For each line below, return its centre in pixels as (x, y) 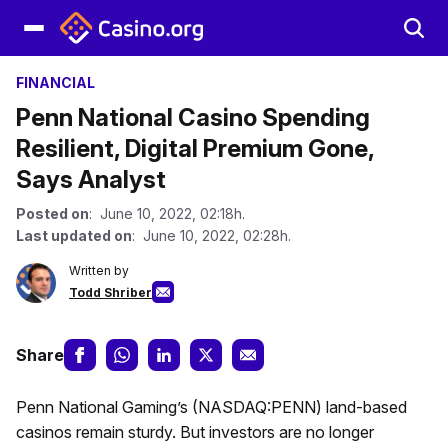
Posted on (52, 213)
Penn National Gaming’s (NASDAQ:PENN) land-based (211, 407)
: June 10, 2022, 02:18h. (167, 213)
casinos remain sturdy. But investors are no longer (195, 432)
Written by (99, 270)
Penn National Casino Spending (193, 117)
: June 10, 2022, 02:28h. (211, 235)
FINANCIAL (55, 82)
